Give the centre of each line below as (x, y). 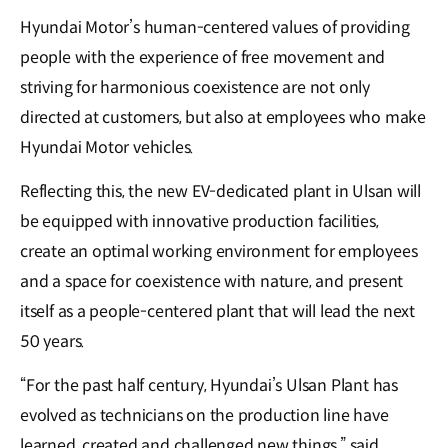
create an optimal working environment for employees (219, 252)
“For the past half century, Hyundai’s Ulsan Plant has (209, 386)
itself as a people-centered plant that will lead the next (218, 312)
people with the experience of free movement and (203, 58)
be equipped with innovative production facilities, (199, 222)
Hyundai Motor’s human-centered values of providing (215, 28)
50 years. (53, 342)
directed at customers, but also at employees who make (223, 118)
